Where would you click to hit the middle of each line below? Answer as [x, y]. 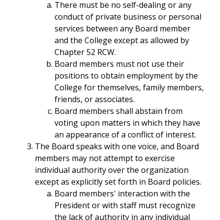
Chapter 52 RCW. [85, 52]
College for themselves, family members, [129, 88]
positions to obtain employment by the [126, 76]
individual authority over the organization [112, 170]
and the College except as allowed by [122, 41]
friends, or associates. [95, 99]
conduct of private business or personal [128, 17]
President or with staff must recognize [125, 206]
